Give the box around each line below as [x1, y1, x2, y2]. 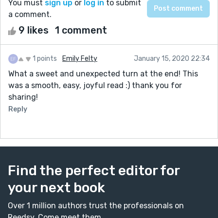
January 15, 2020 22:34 [134, 54, 210, 63]
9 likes [16, 24, 51, 36]
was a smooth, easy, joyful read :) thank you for [8, 80, 182, 90]
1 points [33, 54, 57, 63]
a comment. [8, 9, 52, 19]
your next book [8, 179, 105, 196]
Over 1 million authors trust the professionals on [8, 200, 184, 210]
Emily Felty [62, 54, 97, 63]
